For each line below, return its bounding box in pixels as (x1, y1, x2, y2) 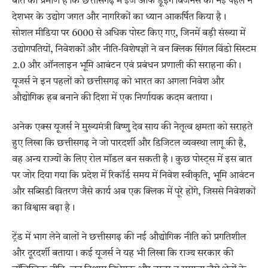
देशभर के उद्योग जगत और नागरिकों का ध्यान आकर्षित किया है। (12, 12, 226, 22)
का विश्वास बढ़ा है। (12, 203, 75, 214)
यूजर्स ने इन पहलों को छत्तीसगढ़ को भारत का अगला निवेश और (12, 77, 224, 87)
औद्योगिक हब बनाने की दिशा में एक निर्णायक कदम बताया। (12, 93, 212, 103)
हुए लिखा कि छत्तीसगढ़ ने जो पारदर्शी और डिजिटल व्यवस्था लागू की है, (12, 139, 246, 149)
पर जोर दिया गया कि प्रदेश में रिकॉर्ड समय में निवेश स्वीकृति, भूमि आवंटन (12, 171, 254, 181)
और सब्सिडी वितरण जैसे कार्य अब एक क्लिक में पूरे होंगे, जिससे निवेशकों (12, 187, 255, 197)
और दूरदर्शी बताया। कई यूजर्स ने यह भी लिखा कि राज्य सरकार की (12, 249, 233, 259)
